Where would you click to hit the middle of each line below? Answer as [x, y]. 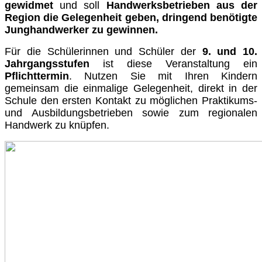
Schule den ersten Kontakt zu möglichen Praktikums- [131, 101]
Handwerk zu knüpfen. [57, 125]
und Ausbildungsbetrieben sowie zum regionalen [131, 113]
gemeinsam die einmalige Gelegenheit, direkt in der [131, 89]
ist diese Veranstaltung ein [180, 64]
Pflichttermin [37, 76]
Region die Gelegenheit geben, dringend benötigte [131, 18]
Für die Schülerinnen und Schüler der [104, 52]
